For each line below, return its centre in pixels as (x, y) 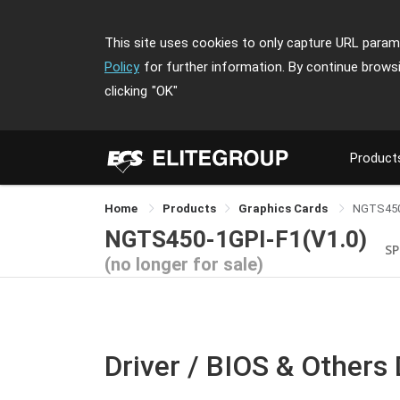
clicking (126, 91)
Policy (122, 67)
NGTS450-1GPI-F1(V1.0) (236, 239)
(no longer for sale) (184, 264)
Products (189, 208)
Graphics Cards (284, 208)
